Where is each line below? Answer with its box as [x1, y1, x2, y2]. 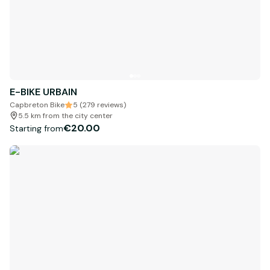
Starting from [10, 122, 63, 134]
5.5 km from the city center [18, 111, 113, 121]
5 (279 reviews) [73, 100, 126, 110]
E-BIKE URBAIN [10, 86, 77, 99]
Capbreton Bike [10, 100, 64, 110]
